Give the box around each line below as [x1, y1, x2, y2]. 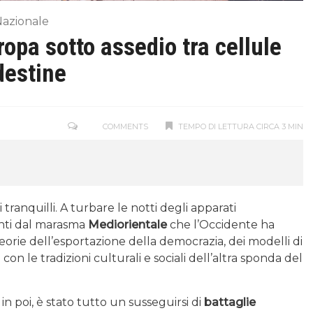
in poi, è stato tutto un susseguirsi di [2, 295, 204, 309]
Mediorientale [85, 217, 167, 231]
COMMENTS [101, 121, 148, 131]
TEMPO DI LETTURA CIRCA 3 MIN [178, 121, 303, 131]
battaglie [204, 295, 256, 309]
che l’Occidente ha [167, 217, 275, 231]
